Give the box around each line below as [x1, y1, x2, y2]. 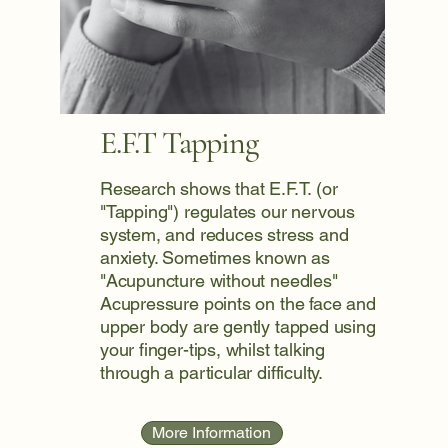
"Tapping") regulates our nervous [99, 201, 356, 222]
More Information [152, 423, 272, 442]
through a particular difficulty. [99, 362, 324, 383]
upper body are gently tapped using [99, 316, 376, 337]
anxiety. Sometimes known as [99, 247, 331, 268]
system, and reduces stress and [99, 224, 349, 245]
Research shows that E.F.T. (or [99, 178, 338, 199]
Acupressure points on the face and [99, 293, 376, 314]
